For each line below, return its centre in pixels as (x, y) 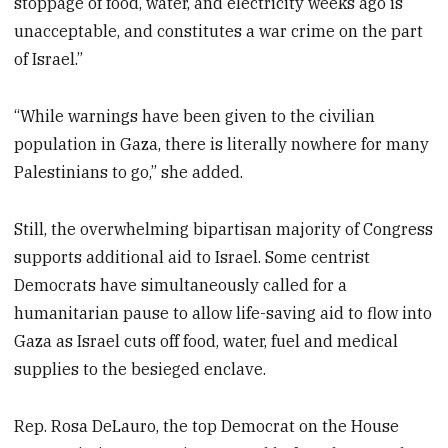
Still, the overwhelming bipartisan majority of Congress (224, 228)
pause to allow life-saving (220, 312)
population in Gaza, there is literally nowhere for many (222, 144)
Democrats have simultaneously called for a (181, 284)
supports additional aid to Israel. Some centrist (192, 256)
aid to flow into (376, 312)
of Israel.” (49, 59)
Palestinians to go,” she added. (129, 172)
